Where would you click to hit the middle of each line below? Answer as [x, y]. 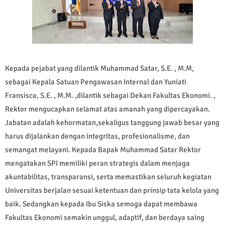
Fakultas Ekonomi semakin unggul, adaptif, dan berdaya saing [105, 218]
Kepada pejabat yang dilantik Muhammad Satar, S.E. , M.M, [99, 69]
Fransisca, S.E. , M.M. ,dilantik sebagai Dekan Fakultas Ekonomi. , [110, 96]
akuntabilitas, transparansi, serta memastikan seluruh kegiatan [108, 177]
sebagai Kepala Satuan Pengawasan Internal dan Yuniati [96, 82]
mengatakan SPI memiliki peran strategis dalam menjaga [97, 163]
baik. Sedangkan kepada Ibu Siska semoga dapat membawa [101, 204]
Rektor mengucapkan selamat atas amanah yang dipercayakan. [107, 109]
